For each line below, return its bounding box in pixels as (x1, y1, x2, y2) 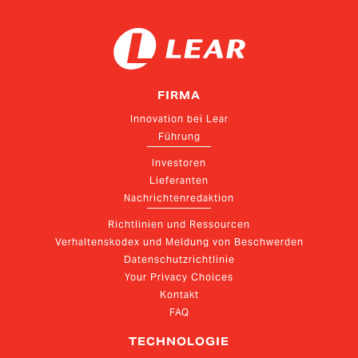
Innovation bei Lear (129, 113, 229, 125)
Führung (157, 130, 201, 143)
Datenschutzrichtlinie (123, 253, 235, 266)
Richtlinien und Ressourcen (108, 218, 250, 231)
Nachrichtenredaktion (124, 192, 234, 205)
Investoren (152, 157, 206, 169)
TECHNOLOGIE (129, 335, 229, 349)
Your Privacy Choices (125, 271, 233, 284)
